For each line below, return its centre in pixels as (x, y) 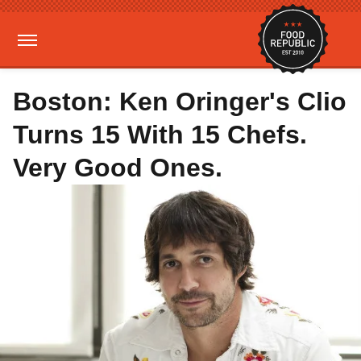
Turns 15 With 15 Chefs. (160, 135)
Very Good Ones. (118, 168)
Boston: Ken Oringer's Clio (180, 102)
